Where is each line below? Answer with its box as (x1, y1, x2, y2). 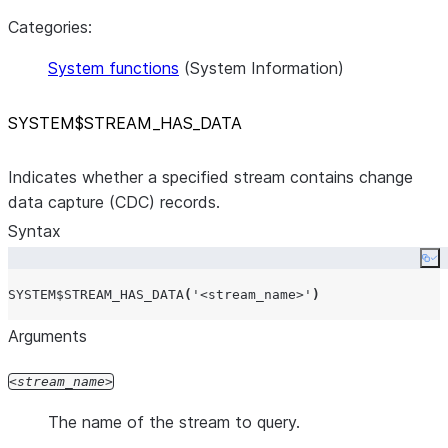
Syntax (8, 221, 61, 241)
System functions (48, 58, 179, 78)
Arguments (8, 326, 87, 346)
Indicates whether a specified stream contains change (8, 167, 413, 187)
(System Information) (179, 58, 344, 78)
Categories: (8, 17, 92, 37)
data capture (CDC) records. (8, 192, 220, 212)
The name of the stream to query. (48, 412, 300, 432)
